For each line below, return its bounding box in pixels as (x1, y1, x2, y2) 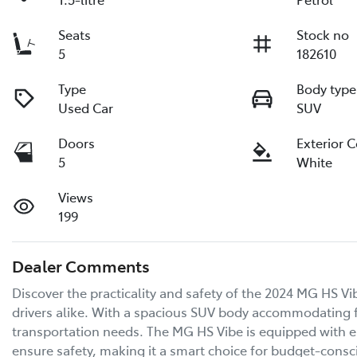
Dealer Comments (12, 254, 150, 277)
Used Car (58, 99, 114, 116)
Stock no (296, 25, 350, 43)
